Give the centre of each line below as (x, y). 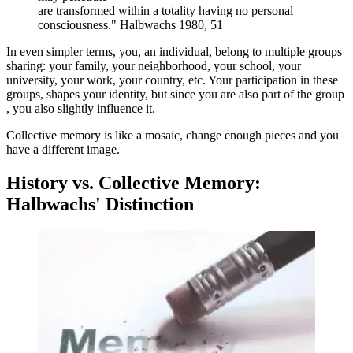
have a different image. (63, 150)
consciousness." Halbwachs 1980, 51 (130, 25)
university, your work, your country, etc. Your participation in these (172, 80)
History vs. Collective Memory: (134, 183)
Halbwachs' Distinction (100, 204)
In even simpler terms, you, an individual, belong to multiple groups (174, 52)
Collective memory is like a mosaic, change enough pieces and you (173, 136)
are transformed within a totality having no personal (165, 11)
